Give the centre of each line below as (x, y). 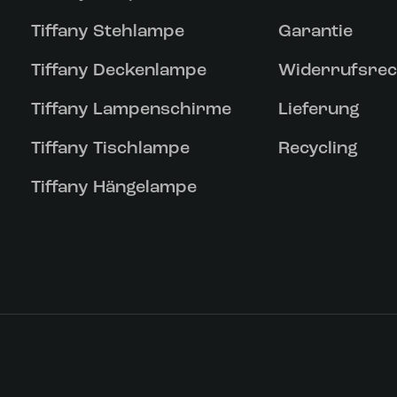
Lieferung (319, 110)
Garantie (315, 32)
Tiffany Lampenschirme (131, 110)
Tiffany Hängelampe (113, 188)
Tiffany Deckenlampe (118, 71)
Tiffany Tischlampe (110, 149)
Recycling (318, 149)
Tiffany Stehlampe (107, 32)
